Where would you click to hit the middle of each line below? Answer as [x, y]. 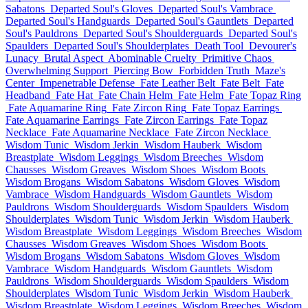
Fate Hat [74, 95]
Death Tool [219, 46]
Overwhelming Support [57, 70]
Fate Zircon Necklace [221, 132]
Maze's [270, 70]
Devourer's [273, 46]
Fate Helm [201, 95]
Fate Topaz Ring [265, 95]
